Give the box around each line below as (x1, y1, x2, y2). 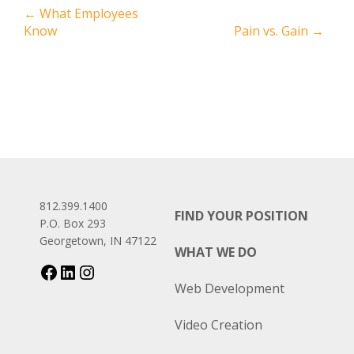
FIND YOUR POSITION (174, 206, 308, 224)
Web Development (174, 279, 284, 297)
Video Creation (174, 315, 262, 333)
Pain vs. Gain (234, 21, 312, 40)
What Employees (36, 4, 138, 22)
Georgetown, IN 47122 (40, 232, 156, 248)
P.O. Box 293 (40, 215, 106, 231)
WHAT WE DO (174, 243, 257, 261)
